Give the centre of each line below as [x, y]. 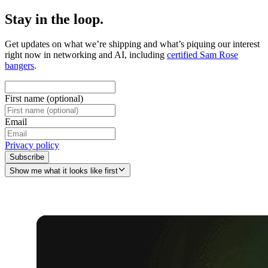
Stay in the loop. [54, 19]
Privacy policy [32, 145]
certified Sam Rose [202, 55]
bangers [19, 66]
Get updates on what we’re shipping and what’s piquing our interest [132, 44]
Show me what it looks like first [64, 170]
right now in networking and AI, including [86, 55]
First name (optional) [44, 99]
